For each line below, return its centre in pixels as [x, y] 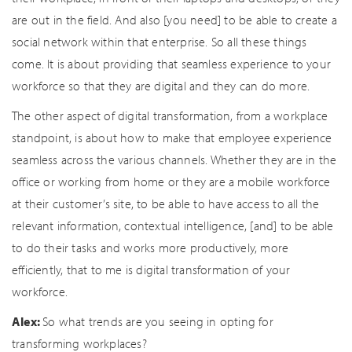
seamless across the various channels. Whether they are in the [174, 159]
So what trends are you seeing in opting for [158, 321]
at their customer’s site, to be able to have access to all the [166, 203]
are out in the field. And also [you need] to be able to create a [174, 20]
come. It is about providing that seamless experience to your [172, 64]
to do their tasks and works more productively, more [150, 247]
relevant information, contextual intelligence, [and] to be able [173, 225]
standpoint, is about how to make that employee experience [172, 137]
